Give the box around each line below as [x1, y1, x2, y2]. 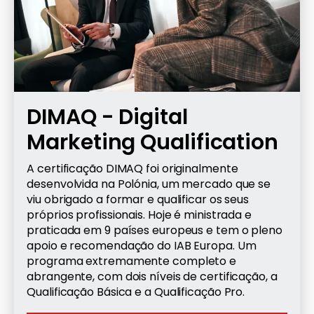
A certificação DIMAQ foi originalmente [27, 160, 238, 177]
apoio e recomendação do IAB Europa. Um [27, 237, 257, 254]
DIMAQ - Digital [27, 102, 188, 132]
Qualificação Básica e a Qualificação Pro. [27, 283, 245, 300]
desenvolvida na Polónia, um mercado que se [27, 175, 271, 192]
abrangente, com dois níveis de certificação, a [27, 268, 278, 285]
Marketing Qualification [27, 127, 278, 157]
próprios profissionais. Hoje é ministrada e [27, 206, 252, 223]
